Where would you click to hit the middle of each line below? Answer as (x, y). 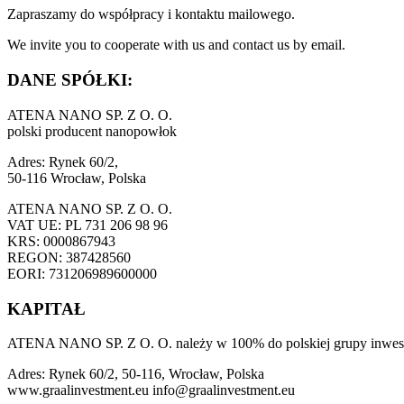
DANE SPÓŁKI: (70, 80)
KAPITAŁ (46, 308)
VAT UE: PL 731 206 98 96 (87, 225)
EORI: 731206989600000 (82, 273)
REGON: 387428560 (69, 257)
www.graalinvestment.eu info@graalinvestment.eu (151, 390)
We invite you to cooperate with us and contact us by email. (176, 45)
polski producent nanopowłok (92, 131)
